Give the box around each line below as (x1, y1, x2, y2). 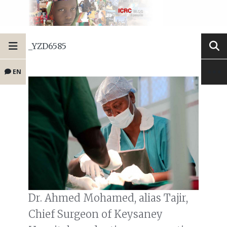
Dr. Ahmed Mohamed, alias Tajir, (28, 191, 188, 204)
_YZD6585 (28, 41, 66, 52)
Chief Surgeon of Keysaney (28, 207, 163, 220)
